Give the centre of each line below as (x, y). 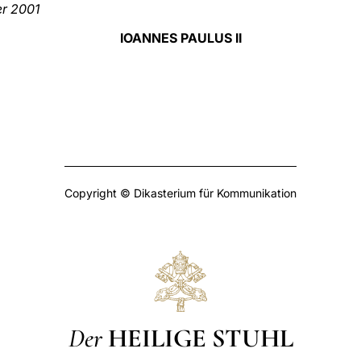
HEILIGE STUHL (200, 338)
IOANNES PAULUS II (180, 38)
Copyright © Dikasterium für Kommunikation (180, 193)
